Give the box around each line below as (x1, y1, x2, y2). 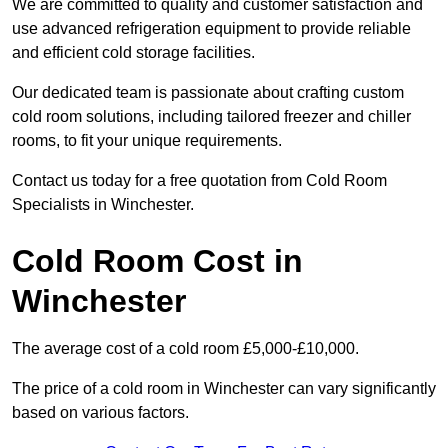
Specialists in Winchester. (12, 196, 194, 214)
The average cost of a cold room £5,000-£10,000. (12, 340, 359, 358)
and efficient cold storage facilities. (12, 44, 255, 62)
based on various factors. (12, 404, 189, 422)
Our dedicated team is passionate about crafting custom (12, 84, 404, 102)
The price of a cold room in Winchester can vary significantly (12, 380, 436, 398)
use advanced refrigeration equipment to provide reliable (12, 20, 411, 38)
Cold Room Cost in (12, 243, 303, 280)
